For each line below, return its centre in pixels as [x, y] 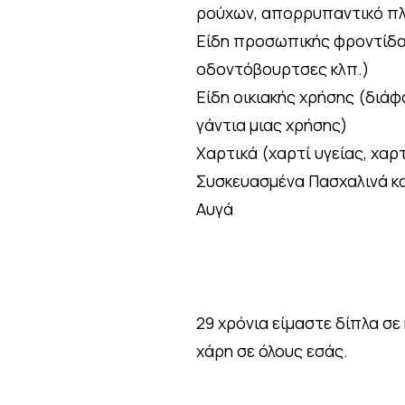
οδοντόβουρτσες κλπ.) [283, 69]
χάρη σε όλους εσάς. [272, 351]
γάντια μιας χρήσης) [272, 125]
